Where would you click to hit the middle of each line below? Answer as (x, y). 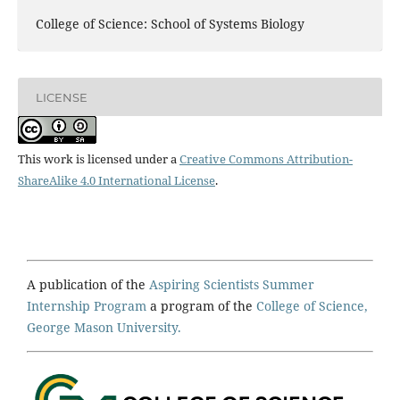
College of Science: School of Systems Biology (170, 24)
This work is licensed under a (98, 159)
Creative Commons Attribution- (266, 159)
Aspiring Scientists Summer (232, 285)
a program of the (201, 306)
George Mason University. (104, 328)
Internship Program (87, 306)
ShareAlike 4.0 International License (116, 181)
